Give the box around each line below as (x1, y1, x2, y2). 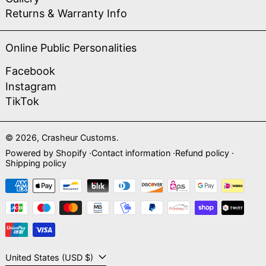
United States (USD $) (85, 252, 96, 262)
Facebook (5, 65, 55, 77)
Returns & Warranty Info (5, 7, 127, 20)
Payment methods (5, 178, 97, 191)
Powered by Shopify (5, 147, 87, 158)
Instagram (5, 80, 56, 93)
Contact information (91, 147, 170, 158)
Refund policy (175, 147, 229, 158)
